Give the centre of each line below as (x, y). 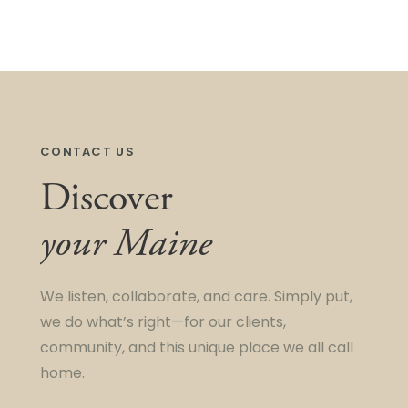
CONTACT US (87, 153)
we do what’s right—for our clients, (163, 323)
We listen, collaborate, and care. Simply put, (196, 298)
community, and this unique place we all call (197, 349)
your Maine (126, 244)
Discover (107, 199)
